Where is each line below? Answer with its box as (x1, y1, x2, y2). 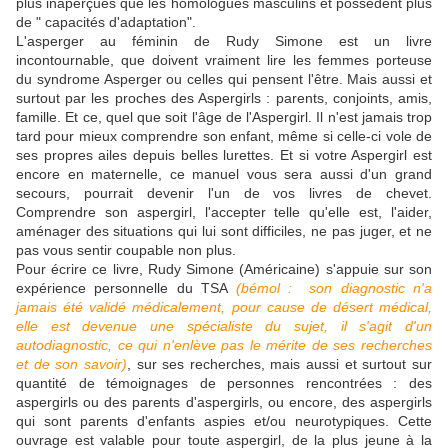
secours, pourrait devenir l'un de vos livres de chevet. (16, 185, 432, 202)
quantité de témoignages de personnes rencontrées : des (16, 375, 432, 392)
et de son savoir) (16, 356, 127, 373)
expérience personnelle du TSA (16, 280, 236, 297)
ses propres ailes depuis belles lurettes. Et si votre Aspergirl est (16, 147, 432, 164)
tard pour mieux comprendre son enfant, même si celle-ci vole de (16, 128, 432, 145)
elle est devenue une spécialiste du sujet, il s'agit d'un (16, 318, 432, 335)
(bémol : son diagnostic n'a (235, 280, 433, 297)
